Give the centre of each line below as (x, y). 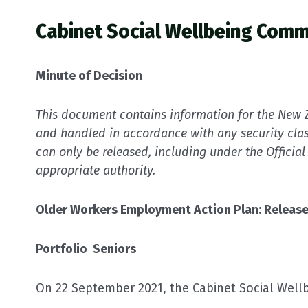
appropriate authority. (96, 170)
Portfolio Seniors (86, 249)
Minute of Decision (89, 75)
